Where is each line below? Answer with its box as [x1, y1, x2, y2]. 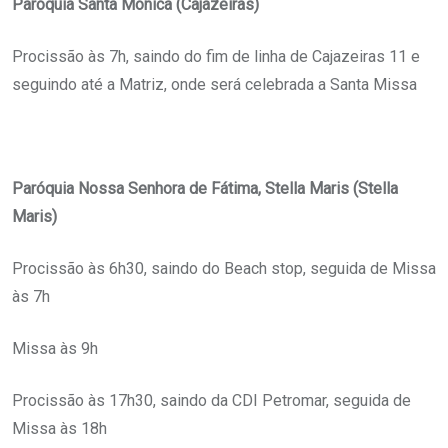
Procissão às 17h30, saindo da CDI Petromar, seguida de [12, 391, 411, 411]
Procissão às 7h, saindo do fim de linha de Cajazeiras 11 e [12, 47, 420, 67]
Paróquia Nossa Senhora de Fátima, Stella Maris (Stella [12, 179, 398, 199]
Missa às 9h [12, 339, 98, 359]
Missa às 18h [12, 419, 107, 439]
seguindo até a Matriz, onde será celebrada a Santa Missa [12, 75, 417, 95]
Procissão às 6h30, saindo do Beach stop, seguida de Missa [12, 259, 436, 279]
